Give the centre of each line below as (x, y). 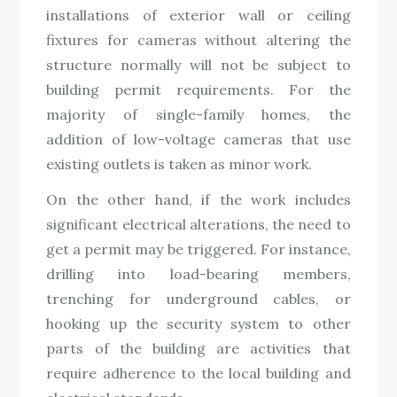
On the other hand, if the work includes (198, 200)
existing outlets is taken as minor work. (179, 163)
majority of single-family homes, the (198, 114)
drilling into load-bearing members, (198, 274)
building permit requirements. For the (198, 89)
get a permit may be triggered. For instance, (198, 249)
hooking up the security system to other (198, 324)
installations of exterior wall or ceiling (198, 15)
